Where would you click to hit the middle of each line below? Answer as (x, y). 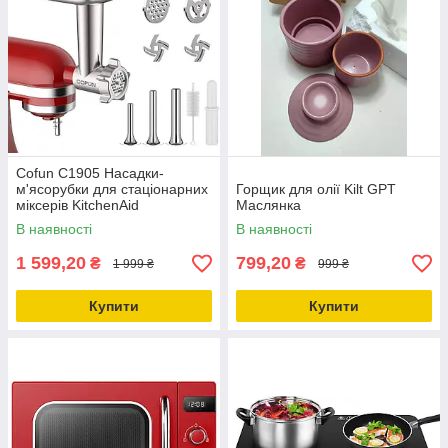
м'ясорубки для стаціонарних (112, 189)
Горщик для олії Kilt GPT (316, 189)
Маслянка (268, 205)
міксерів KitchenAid (77, 205)
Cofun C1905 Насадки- (90, 173)
